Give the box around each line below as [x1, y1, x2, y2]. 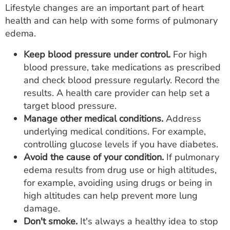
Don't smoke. [24, 215, 78, 227]
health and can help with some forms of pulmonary [5, 14, 218, 27]
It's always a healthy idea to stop [78, 215, 218, 227]
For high [170, 48, 207, 61]
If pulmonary [164, 151, 219, 163]
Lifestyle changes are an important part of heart [5, 2, 204, 14]
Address [163, 112, 201, 125]
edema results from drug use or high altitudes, [24, 164, 217, 176]
